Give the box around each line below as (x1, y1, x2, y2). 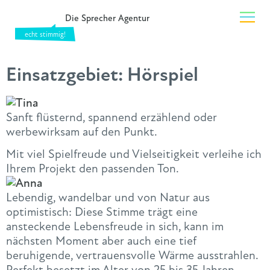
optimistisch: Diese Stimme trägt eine (6, 204, 198, 220)
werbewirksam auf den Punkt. (6, 124, 157, 139)
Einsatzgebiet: (6, 63, 127, 86)
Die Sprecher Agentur (65, 12, 150, 24)
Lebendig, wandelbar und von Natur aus (6, 190, 210, 206)
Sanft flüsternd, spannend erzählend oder (6, 110, 217, 125)
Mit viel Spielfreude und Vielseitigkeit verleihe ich (6, 146, 262, 162)
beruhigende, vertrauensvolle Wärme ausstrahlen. (6, 248, 258, 263)
